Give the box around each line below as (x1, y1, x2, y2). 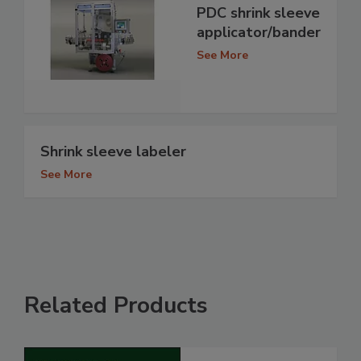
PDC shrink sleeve (197, 2, 320, 23)
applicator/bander (197, 22, 321, 42)
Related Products (24, 290, 208, 322)
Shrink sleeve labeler (40, 142, 186, 162)
